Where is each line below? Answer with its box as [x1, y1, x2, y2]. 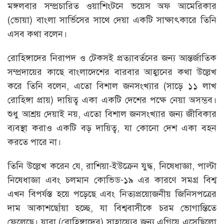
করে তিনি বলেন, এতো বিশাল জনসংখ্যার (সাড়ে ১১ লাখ [7, 80, 216, 91]
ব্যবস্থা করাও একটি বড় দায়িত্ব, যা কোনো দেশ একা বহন [7, 122, 216, 133]
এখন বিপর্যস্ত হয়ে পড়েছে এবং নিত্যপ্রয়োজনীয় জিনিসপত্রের [7, 188, 216, 199]
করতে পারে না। [7, 136, 61, 147]
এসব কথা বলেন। [7, 28, 67, 39]
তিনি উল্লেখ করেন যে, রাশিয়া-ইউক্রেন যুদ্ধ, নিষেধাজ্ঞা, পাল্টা [7, 160, 216, 171]
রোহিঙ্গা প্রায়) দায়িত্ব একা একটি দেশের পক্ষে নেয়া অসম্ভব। [7, 94, 216, 105]
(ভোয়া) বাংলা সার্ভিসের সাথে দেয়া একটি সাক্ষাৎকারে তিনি [7, 14, 216, 25]
